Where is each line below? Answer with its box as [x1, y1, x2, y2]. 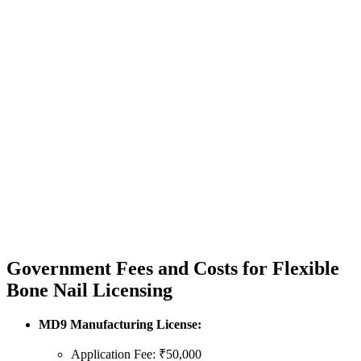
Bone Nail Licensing [6, 279, 172, 301]
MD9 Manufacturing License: [39, 317, 201, 331]
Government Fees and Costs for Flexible [6, 257, 339, 279]
